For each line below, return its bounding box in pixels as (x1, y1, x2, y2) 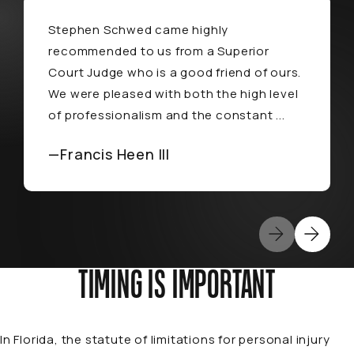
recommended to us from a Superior (48, 42, 269, 59)
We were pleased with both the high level (48, 85, 299, 102)
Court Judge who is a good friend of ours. (48, 63, 302, 81)
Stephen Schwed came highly (48, 21, 229, 38)
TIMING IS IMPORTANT (77, 266, 277, 307)
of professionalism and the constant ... (48, 106, 285, 123)
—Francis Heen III (48, 145, 171, 164)
